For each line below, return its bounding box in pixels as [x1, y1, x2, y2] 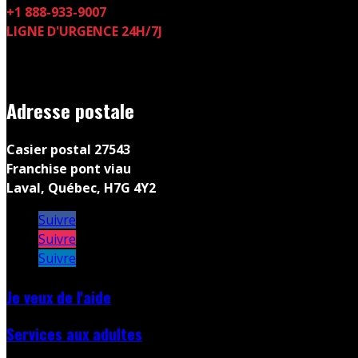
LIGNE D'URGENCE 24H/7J [6, 22, 162, 40]
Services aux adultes [6, 322, 142, 346]
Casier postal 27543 [6, 141, 130, 158]
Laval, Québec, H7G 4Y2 [6, 179, 156, 197]
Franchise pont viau [6, 160, 131, 177]
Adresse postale [6, 96, 134, 125]
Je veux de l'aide [6, 284, 111, 308]
